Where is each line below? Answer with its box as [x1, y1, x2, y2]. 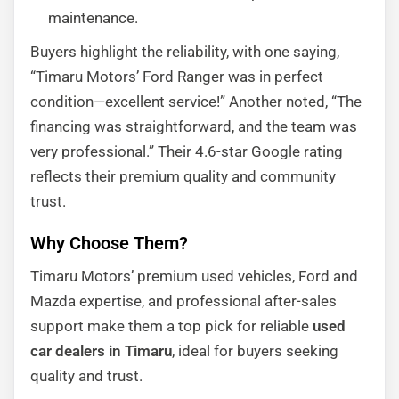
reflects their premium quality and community [30, 167, 336, 185]
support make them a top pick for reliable [30, 317, 313, 335]
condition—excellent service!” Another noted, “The [30, 93, 362, 110]
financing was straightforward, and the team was [30, 118, 357, 135]
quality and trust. [30, 367, 142, 385]
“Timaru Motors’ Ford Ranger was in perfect [30, 68, 323, 85]
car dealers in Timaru [30, 342, 172, 360]
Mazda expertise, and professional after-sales [30, 292, 337, 310]
